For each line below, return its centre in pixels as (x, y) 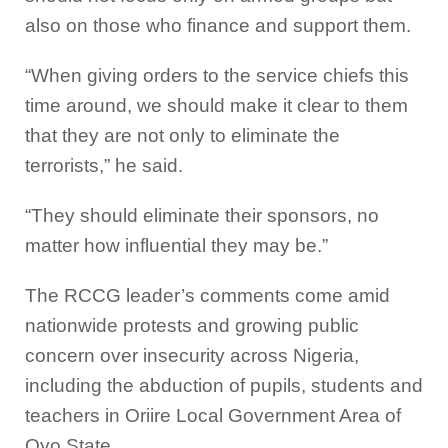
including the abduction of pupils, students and (224, 386)
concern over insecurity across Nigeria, (192, 356)
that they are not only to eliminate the (182, 136)
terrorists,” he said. (104, 166)
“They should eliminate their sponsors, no (202, 216)
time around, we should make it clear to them (216, 106)
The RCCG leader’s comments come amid (207, 296)
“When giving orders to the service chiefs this (217, 76)
